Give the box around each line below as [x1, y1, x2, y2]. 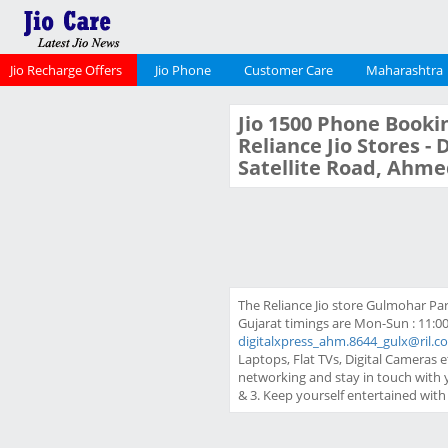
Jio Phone [155, 61, 211, 79]
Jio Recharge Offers [10, 61, 122, 79]
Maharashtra [366, 61, 443, 79]
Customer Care [244, 61, 333, 79]
